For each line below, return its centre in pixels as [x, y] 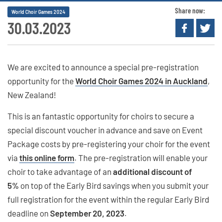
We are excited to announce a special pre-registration [103, 67]
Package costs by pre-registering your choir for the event [109, 143]
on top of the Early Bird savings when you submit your [114, 185]
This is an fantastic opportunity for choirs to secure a [101, 116]
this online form [47, 157]
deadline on [28, 213]
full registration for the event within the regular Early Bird [108, 199]
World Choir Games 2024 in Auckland [141, 81]
